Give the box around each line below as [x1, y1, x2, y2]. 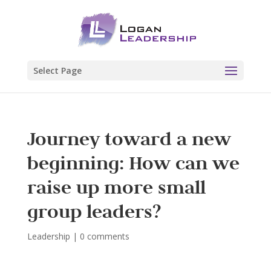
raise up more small [27, 175, 206, 199]
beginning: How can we [27, 151, 240, 175]
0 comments [79, 230, 129, 242]
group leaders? [27, 199, 161, 223]
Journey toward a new [27, 126, 231, 151]
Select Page [33, 65, 82, 76]
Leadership [27, 230, 70, 242]
